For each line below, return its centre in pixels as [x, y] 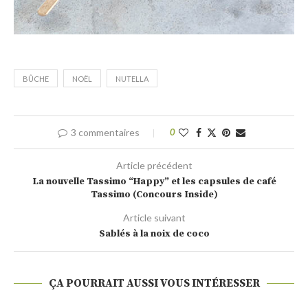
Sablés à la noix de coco [154, 234]
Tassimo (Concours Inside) [154, 195]
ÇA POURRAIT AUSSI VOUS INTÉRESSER [154, 284]
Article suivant [154, 218]
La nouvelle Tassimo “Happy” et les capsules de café [154, 182]
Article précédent [154, 166]
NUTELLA [132, 79]
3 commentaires [105, 133]
